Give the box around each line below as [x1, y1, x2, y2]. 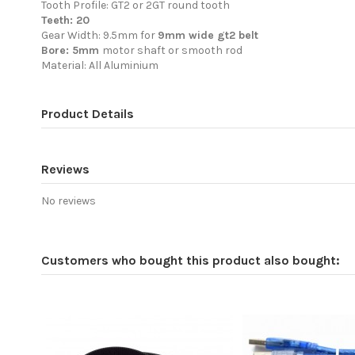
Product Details [41, 105, 134, 121]
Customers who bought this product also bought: [41, 253, 340, 269]
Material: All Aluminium [41, 58, 158, 72]
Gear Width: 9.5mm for [41, 28, 158, 42]
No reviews [41, 194, 96, 208]
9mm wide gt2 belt [158, 28, 258, 42]
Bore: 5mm [41, 43, 102, 57]
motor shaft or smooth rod [102, 43, 242, 57]
